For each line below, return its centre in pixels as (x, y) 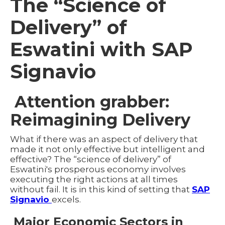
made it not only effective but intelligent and (107, 149)
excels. (66, 199)
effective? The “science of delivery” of (91, 159)
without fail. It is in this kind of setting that (101, 189)
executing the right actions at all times (94, 179)
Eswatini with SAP (101, 49)
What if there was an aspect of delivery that (104, 139)
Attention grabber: (90, 101)
